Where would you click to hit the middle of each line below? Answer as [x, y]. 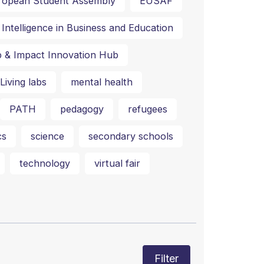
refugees [147, 109]
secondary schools [131, 136]
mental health [101, 82]
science [47, 136]
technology [44, 164]
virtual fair [117, 164]
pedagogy [82, 109]
